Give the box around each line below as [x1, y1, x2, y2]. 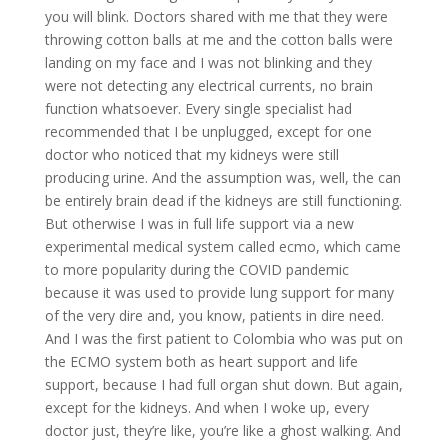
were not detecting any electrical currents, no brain [44, 75, 373, 95]
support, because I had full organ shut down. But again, [44, 374, 403, 394]
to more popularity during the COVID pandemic [44, 259, 349, 279]
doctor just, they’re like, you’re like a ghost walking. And [44, 420, 401, 440]
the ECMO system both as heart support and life [44, 351, 358, 371]
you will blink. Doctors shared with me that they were [44, 6, 388, 26]
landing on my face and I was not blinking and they [44, 52, 372, 72]
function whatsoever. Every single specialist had [44, 98, 352, 118]
